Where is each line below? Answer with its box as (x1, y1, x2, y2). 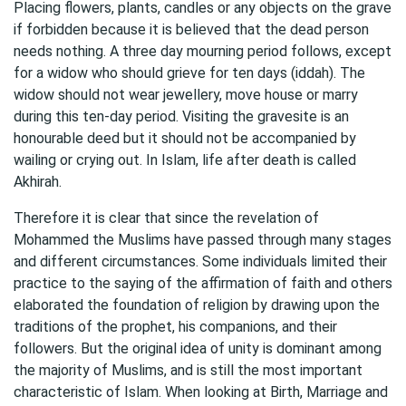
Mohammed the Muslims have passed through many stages (14, 231, 391, 248)
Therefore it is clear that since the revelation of (14, 209, 319, 227)
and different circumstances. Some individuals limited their (14, 253, 387, 270)
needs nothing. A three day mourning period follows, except (14, 43, 391, 60)
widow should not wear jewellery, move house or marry (14, 86, 358, 103)
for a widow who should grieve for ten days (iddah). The (14, 64, 365, 82)
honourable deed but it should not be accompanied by (14, 130, 356, 147)
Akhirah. (14, 173, 62, 190)
